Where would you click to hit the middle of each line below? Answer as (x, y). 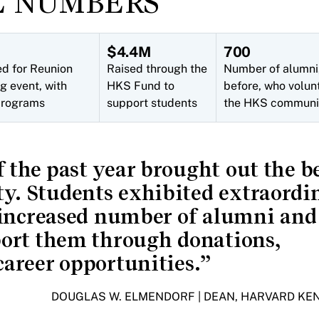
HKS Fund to (141, 86)
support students (152, 103)
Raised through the (157, 69)
